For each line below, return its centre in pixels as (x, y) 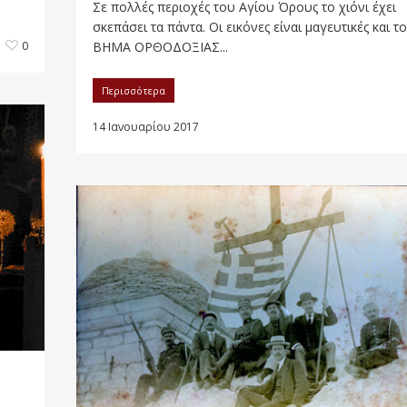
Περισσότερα (134, 91)
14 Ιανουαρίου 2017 (146, 127)
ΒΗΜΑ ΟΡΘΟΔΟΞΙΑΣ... (160, 47)
